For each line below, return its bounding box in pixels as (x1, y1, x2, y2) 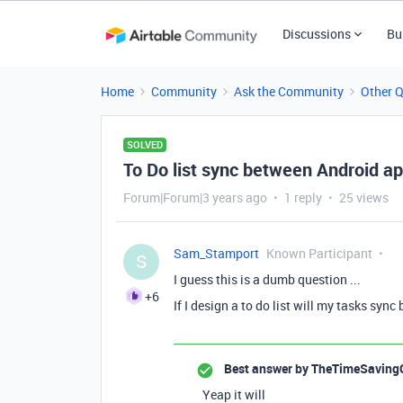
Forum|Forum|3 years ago (123, 189, 267, 206)
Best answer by (224, 360, 309, 377)
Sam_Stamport (174, 245, 259, 262)
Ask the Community (234, 83, 344, 100)
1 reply (284, 189, 322, 206)
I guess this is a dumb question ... (174, 271, 361, 288)
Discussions (282, 25, 351, 42)
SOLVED (127, 138, 163, 151)
